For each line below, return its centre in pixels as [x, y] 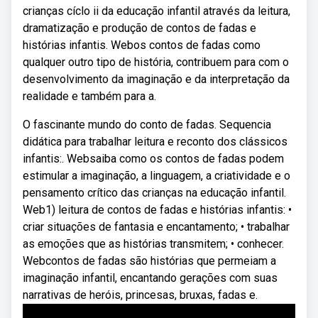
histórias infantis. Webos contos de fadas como [142, 45]
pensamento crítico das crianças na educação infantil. [154, 193]
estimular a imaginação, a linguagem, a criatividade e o [157, 176]
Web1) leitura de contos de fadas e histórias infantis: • [157, 210]
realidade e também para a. [89, 96]
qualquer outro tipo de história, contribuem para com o [156, 62]
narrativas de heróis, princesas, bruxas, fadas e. [140, 295]
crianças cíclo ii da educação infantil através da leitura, [157, 11]
